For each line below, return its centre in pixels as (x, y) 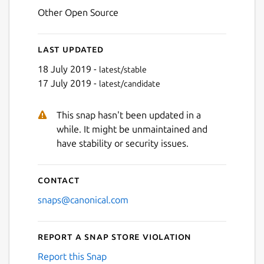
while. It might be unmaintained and (132, 129)
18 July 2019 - (68, 69)
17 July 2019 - (68, 83)
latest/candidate (130, 83)
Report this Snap (72, 256)
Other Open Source (78, 12)
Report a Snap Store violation (115, 236)
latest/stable (123, 69)
